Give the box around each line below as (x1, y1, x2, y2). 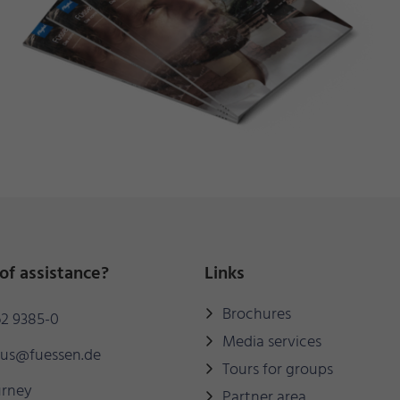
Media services (222, 329, 321, 356)
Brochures (222, 302, 291, 329)
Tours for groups (222, 357, 333, 384)
